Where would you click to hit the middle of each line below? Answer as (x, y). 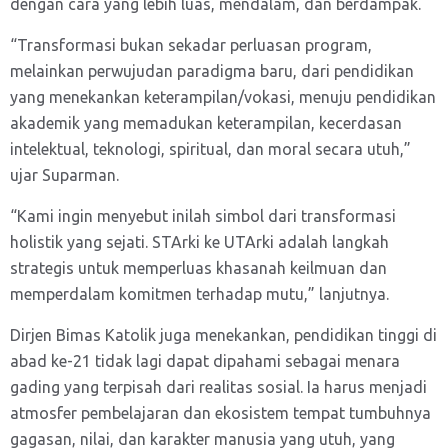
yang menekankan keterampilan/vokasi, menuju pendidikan (223, 97)
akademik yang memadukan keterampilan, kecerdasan (206, 123)
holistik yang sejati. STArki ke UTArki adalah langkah (199, 242)
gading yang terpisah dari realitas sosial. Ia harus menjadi (218, 387)
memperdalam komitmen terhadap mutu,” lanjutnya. (199, 294)
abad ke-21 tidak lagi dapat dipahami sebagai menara (205, 361)
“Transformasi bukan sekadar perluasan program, (191, 45)
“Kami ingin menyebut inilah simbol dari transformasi (203, 216)
